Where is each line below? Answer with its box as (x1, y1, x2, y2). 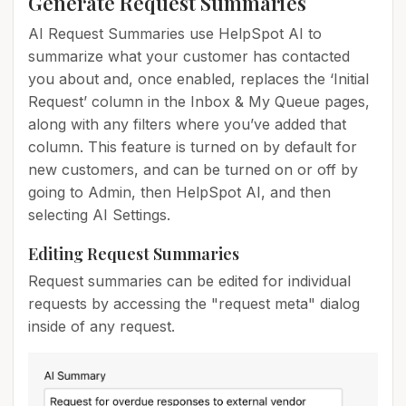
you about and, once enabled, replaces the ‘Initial (28, 69, 369, 88)
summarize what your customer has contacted (28, 46, 350, 65)
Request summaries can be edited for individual (28, 271, 351, 290)
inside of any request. (28, 316, 175, 335)
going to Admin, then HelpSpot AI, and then (28, 182, 331, 201)
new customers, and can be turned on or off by (28, 159, 358, 179)
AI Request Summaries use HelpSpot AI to (28, 24, 322, 43)
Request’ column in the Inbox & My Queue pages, (28, 92, 370, 111)
